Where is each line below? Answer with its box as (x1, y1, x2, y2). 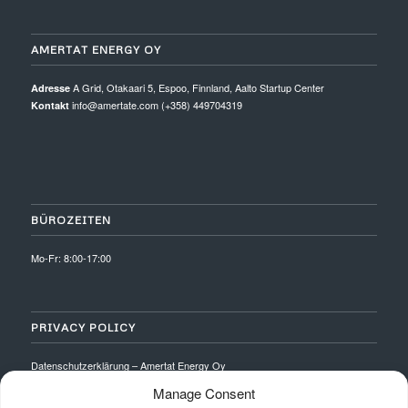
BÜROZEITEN (30, 213, 111, 228)
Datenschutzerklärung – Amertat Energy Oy (30, 357, 226, 372)
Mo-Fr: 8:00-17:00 (30, 250, 111, 266)
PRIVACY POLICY (30, 320, 136, 334)
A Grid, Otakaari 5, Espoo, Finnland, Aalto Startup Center (69, 79, 324, 95)
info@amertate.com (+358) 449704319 (68, 97, 242, 112)
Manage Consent (153, 383, 255, 403)
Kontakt (30, 97, 69, 112)
